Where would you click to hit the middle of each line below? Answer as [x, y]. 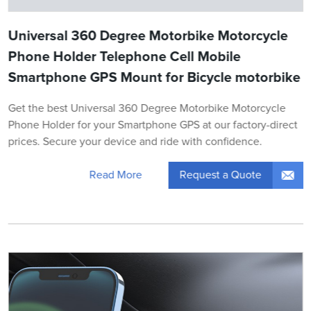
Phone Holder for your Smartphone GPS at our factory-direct [153, 125]
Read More [116, 175]
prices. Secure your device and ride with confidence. [135, 141]
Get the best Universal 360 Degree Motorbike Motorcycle [147, 108]
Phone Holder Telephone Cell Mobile [124, 57]
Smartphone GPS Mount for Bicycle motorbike [154, 77]
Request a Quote [220, 175]
